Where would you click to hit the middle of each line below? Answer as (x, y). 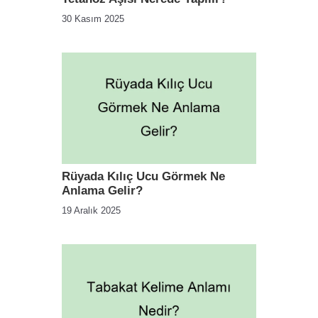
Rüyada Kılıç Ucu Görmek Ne (143, 176)
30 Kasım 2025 (93, 19)
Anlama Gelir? (102, 190)
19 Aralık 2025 (91, 210)
